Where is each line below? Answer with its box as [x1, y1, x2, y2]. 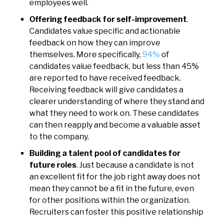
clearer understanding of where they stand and [29, 96, 204, 106]
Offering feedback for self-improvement [29, 14, 187, 24]
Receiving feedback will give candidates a [29, 85, 183, 94]
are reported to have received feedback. [29, 73, 181, 83]
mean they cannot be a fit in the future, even [29, 183, 194, 193]
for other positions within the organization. [29, 195, 190, 205]
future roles [29, 160, 76, 170]
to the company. [29, 131, 89, 141]
